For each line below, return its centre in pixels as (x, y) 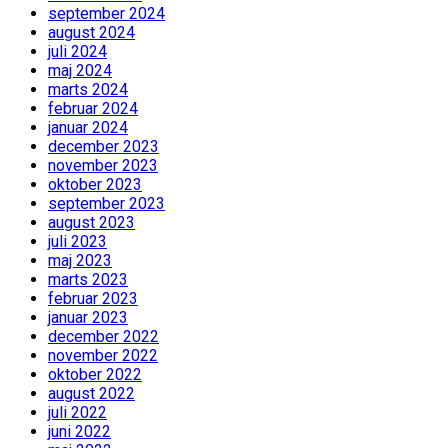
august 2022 (91, 394)
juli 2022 (77, 413)
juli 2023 (77, 242)
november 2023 (103, 166)
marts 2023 (88, 280)
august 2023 (91, 223)
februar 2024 (93, 109)
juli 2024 (77, 52)
